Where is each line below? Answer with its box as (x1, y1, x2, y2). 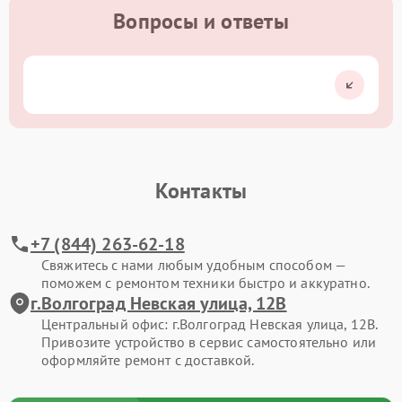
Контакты (154, 177, 248, 205)
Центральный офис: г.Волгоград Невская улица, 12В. (41, 315, 378, 333)
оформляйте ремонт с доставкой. (41, 351, 255, 369)
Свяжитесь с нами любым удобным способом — (41, 256, 346, 274)
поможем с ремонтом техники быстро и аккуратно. (41, 274, 370, 292)
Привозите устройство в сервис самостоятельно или (41, 333, 377, 351)
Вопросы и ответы (113, 7, 289, 35)
